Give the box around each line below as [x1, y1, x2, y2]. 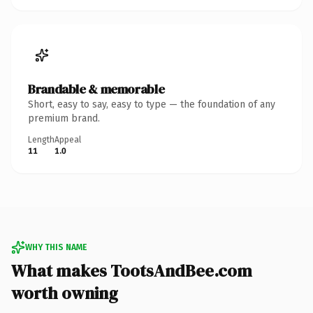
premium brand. [28, 112, 100, 124]
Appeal [54, 134, 81, 145]
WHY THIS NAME [25, 242, 87, 252]
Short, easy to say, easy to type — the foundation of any [28, 98, 275, 110]
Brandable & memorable [28, 80, 165, 98]
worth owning [11, 281, 118, 305]
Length [28, 134, 54, 145]
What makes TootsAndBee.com [11, 259, 252, 282]
